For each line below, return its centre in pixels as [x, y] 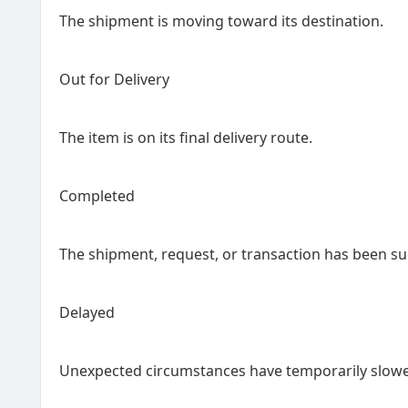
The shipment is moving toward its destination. [221, 21]
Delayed [87, 312]
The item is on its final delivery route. [186, 138]
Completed [97, 196]
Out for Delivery [114, 79]
